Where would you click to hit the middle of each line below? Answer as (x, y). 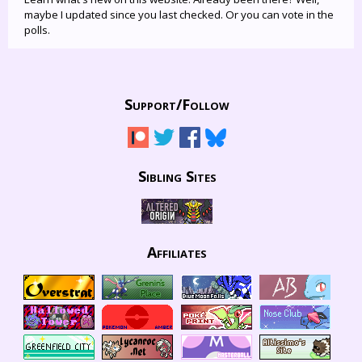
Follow (206, 104)
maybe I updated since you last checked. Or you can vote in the (179, 14)
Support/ (153, 104)
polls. (37, 29)
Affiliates (177, 252)
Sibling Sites (177, 176)
